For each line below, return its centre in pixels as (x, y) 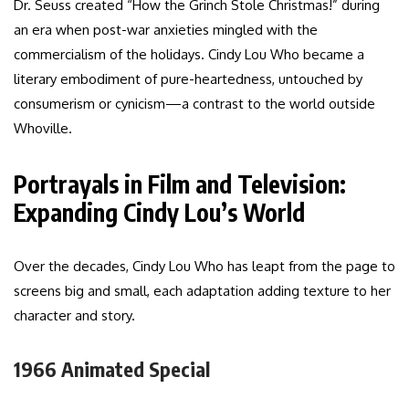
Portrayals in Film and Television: (180, 184)
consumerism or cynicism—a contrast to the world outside (194, 104)
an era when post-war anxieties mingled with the (166, 30)
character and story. (74, 316)
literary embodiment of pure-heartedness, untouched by (188, 79)
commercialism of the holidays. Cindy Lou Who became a (189, 55)
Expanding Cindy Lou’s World (159, 213)
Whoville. (43, 129)
